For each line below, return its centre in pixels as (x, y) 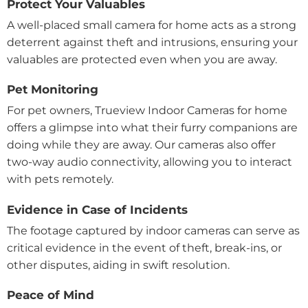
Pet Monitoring (53, 90)
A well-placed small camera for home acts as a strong (152, 25)
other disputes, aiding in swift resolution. (118, 265)
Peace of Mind (51, 295)
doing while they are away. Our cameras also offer (141, 145)
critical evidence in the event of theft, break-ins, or (144, 247)
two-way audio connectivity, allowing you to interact (150, 162)
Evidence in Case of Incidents (97, 209)
